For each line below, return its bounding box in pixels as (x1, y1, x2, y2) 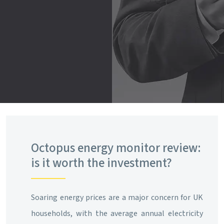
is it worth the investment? (31, 154, 172, 172)
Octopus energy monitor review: (31, 139, 201, 157)
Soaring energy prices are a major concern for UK (31, 191, 203, 203)
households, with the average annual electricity (31, 207, 203, 219)
